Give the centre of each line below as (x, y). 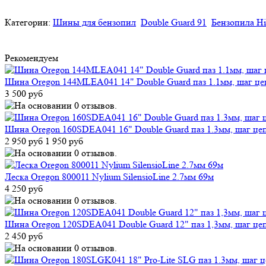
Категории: (29, 22)
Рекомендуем (31, 58)
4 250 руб (24, 188)
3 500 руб (24, 93)
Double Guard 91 (174, 22)
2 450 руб (24, 236)
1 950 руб (64, 141)
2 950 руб (24, 141)
